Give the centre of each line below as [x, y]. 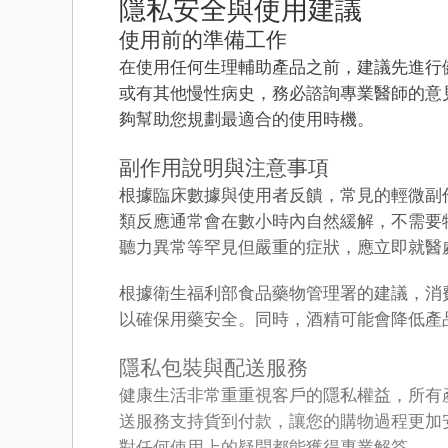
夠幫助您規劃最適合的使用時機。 [246, 119]
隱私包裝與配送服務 [213, 367]
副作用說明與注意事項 [224, 167]
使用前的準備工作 [203, 39]
